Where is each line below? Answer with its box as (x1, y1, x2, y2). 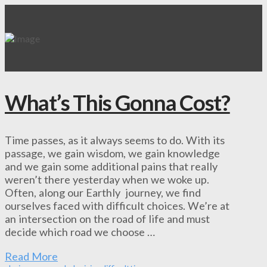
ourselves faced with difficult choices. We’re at (5, 199, 229, 213)
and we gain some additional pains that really (5, 160, 218, 173)
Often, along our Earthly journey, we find (5, 186, 201, 200)
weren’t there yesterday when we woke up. (5, 173, 209, 187)
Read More (5, 249, 58, 263)
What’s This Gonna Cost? (5, 89, 230, 116)
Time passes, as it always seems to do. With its (5, 133, 225, 147)
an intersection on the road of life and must (5, 212, 210, 226)
